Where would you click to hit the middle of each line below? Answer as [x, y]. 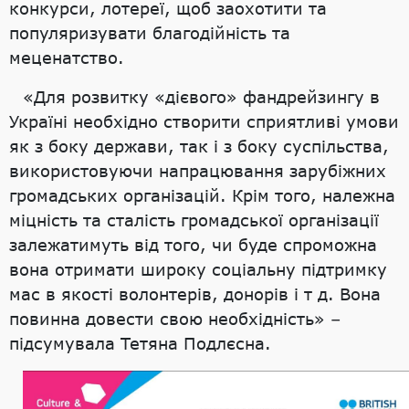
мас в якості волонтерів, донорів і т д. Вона [195, 294]
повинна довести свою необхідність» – [175, 318]
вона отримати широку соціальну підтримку [198, 269]
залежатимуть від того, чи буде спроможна [193, 244]
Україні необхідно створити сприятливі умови [204, 121]
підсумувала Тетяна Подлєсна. [140, 343]
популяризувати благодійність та [150, 32]
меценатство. [67, 57]
